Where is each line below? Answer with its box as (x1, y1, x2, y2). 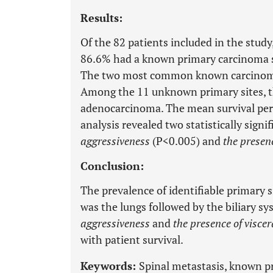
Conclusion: (80, 158, 144, 173)
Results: (80, 10, 122, 25)
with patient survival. (80, 232, 183, 247)
